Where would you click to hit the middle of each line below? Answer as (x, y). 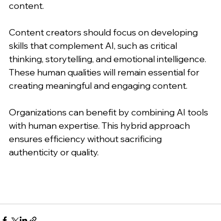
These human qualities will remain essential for (105, 72)
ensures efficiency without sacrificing (86, 139)
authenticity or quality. (54, 152)
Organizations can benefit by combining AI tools (110, 112)
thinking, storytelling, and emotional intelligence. (109, 59)
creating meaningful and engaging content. (98, 85)
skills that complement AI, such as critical (94, 45)
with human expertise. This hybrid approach (100, 125)
